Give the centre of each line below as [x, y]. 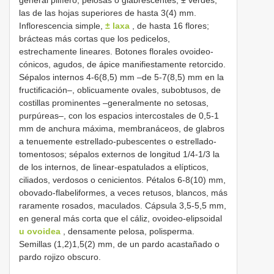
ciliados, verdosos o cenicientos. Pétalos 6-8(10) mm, [122, 180]
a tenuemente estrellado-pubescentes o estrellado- [118, 141]
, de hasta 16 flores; [169, 25]
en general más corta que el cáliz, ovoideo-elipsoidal [120, 218]
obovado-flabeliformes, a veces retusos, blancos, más [123, 192]
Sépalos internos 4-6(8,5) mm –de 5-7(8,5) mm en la [121, 77]
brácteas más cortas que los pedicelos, [94, 38]
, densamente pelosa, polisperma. [128, 231]
